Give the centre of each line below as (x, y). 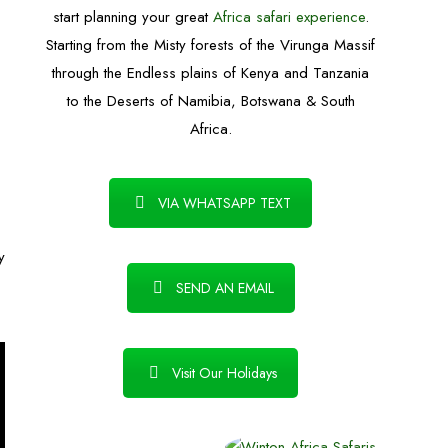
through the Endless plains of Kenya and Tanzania (210, 73)
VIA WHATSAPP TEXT (224, 203)
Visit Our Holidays (224, 373)
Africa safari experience (288, 17)
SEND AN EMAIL (224, 288)
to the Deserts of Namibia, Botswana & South (210, 101)
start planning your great (132, 17)
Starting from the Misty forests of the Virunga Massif (210, 45)
